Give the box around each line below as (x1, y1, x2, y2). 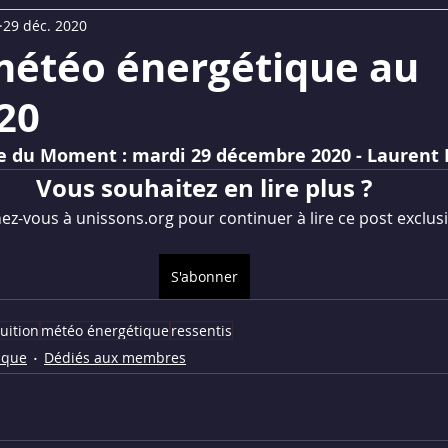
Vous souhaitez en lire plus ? (36, 170, 372, 205)
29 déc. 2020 (3, 16, 87, 36)
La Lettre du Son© (228, 18, 346, 38)
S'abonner (170, 266, 238, 286)
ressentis (171, 320, 232, 340)
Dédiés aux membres (44, 348, 186, 368)
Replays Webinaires (57, 18, 188, 38)
